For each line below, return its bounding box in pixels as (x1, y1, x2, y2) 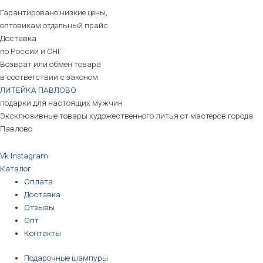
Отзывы (24, 202, 55, 212)
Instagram (11, 150, 48, 160)
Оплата (24, 176, 53, 186)
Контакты (24, 228, 62, 238)
